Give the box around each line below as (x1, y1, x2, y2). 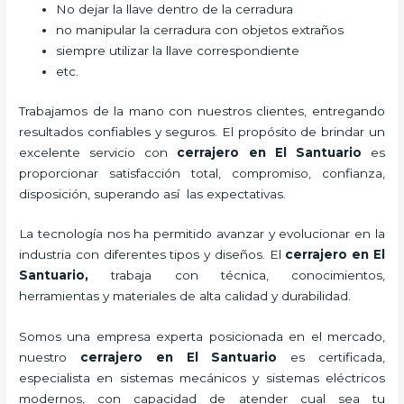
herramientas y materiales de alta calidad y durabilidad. (19, 289, 355, 304)
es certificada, (277, 350, 385, 365)
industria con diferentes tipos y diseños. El (19, 247, 286, 262)
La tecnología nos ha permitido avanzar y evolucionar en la (19, 226, 385, 242)
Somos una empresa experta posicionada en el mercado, (19, 329, 385, 344)
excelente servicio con (19, 144, 178, 160)
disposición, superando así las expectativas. (19, 186, 287, 201)
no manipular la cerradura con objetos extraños (56, 23, 348, 38)
